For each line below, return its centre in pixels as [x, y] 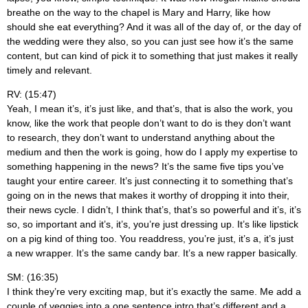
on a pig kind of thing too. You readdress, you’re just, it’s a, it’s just [150, 238]
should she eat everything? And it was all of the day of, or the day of [154, 26]
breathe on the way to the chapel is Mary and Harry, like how [139, 12]
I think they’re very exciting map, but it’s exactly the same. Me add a [154, 292]
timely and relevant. [49, 70]
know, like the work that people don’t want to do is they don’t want [149, 123]
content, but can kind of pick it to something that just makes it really [152, 55]
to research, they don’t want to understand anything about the [141, 137]
